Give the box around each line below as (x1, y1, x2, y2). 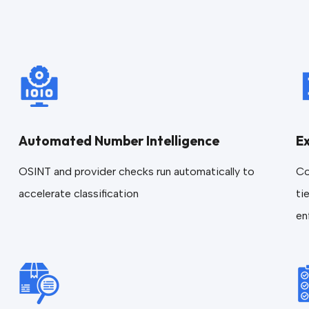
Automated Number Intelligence (18, 132, 219, 149)
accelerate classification (18, 187, 139, 200)
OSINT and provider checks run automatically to (18, 165, 255, 178)
